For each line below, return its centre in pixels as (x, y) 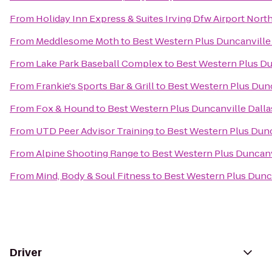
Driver (26, 253)
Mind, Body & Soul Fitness (93, 176)
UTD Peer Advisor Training (95, 131)
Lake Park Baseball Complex (99, 63)
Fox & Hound (65, 108)
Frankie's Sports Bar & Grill (95, 86)
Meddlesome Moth (77, 41)
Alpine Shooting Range (87, 153)
